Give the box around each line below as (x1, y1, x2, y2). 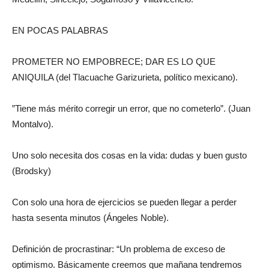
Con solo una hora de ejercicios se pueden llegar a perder (12, 197, 237, 207)
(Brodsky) (12, 166, 51, 176)
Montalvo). (12, 119, 53, 129)
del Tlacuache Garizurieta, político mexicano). (59, 72, 238, 82)
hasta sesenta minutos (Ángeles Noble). (12, 213, 169, 223)
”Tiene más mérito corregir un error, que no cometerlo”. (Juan (12, 103, 250, 113)
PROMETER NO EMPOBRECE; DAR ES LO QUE (12, 56, 216, 67)
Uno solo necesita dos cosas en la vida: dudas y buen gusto (12, 150, 247, 160)
